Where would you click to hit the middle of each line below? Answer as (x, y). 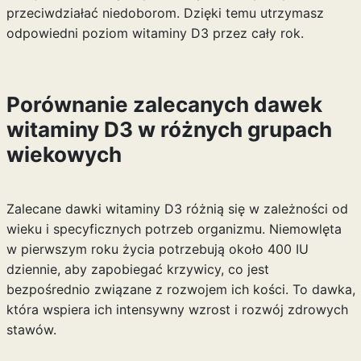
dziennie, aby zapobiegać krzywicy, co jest (137, 269)
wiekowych (64, 154)
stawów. (31, 330)
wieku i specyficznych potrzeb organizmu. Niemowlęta (174, 229)
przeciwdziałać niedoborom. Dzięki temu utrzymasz (165, 13)
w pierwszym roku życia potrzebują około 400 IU (157, 249)
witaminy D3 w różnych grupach (169, 129)
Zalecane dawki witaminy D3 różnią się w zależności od (177, 209)
